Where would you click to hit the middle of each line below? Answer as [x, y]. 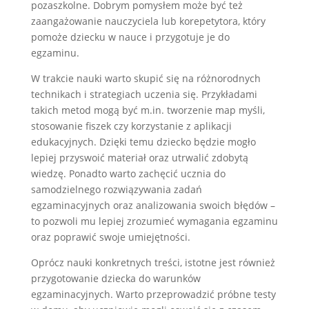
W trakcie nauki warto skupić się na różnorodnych [146, 78]
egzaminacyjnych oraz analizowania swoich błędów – [153, 205]
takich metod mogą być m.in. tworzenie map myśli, [148, 110]
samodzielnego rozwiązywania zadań [116, 189]
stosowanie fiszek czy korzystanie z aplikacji [131, 126]
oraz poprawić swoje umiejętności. [110, 237]
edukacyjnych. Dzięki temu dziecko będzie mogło [143, 141]
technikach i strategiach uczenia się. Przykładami [144, 94]
